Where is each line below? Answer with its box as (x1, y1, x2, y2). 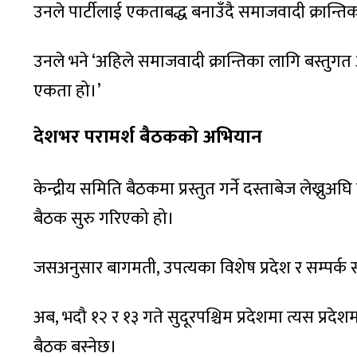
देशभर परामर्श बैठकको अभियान (33, 121, 262, 154)
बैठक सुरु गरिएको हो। (33, 204, 175, 234)
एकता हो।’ (33, 76, 101, 107)
